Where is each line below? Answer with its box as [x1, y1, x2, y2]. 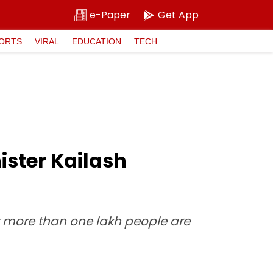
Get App [158, 8, 199, 22]
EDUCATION [72, 36, 121, 46]
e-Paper [90, 8, 130, 22]
